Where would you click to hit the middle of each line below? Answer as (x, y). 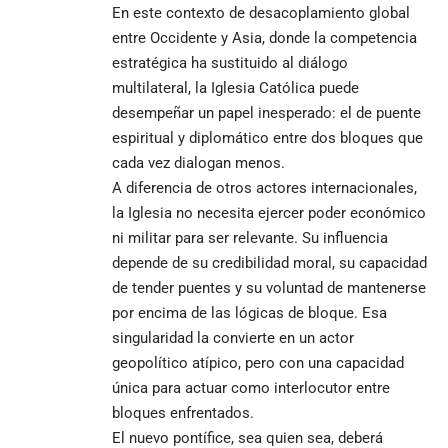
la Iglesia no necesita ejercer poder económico (269, 212)
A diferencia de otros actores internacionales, (264, 187)
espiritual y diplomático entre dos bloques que (267, 137)
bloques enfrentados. (183, 412)
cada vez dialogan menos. (198, 162)
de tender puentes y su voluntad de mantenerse (269, 287)
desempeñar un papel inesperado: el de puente (266, 112)
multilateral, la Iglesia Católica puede (235, 87)
